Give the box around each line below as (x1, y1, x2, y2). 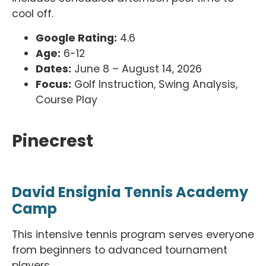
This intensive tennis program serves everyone (12, 227, 254, 242)
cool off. (12, 7, 53, 21)
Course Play (36, 92, 97, 107)
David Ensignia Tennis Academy (12, 182, 248, 202)
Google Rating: (36, 30, 117, 45)
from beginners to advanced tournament (12, 243, 227, 258)
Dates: (36, 61, 71, 76)
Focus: (36, 77, 71, 91)
